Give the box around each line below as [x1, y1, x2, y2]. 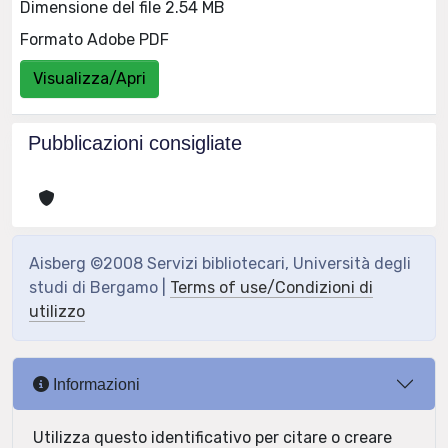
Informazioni [49, 375, 140, 393]
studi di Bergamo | [29, 278, 170, 297]
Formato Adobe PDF [20, 29, 169, 49]
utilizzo [29, 302, 85, 321]
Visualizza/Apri [33, 68, 146, 88]
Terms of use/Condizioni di [170, 278, 373, 297]
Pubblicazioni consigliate [28, 132, 242, 154]
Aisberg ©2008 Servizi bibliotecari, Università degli [29, 254, 411, 273]
